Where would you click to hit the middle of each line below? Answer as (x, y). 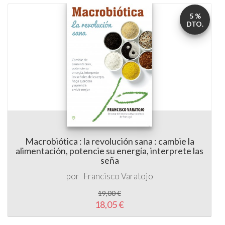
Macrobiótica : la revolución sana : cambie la (109, 141)
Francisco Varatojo (118, 176)
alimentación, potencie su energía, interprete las (109, 151)
